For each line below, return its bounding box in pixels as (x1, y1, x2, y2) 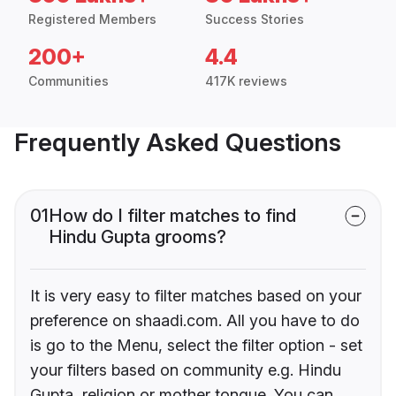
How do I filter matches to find (49, 205, 296, 227)
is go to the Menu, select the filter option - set (30, 336, 362, 355)
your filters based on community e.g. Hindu (30, 361, 341, 380)
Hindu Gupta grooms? (49, 226, 226, 248)
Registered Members (28, 11, 156, 27)
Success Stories (205, 11, 304, 27)
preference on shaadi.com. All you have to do (30, 311, 360, 331)
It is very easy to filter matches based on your (30, 286, 362, 306)
